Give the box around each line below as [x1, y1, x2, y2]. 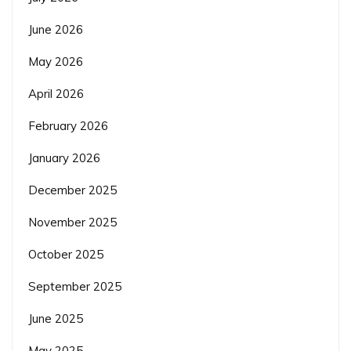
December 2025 [28, 183, 117, 197]
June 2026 [28, 22, 83, 37]
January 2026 [28, 150, 100, 165]
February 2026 [28, 118, 108, 133]
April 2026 [28, 86, 84, 101]
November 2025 [28, 215, 117, 230]
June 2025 [28, 311, 83, 326]
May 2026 [28, 54, 83, 69]
